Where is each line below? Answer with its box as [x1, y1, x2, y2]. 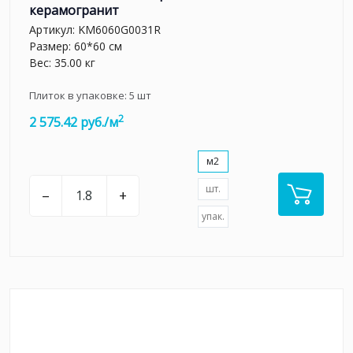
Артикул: [29, 22, 78, 38]
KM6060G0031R [78, 22, 161, 38]
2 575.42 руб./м [29, 113, 118, 132]
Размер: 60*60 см [29, 39, 122, 54]
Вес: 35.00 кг [29, 55, 95, 71]
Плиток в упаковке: [29, 88, 129, 103]
